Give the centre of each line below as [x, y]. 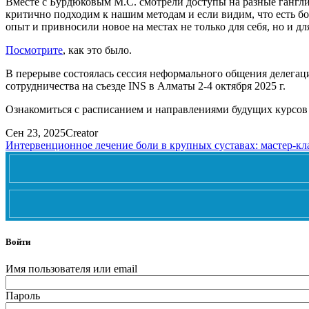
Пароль [23, 295]
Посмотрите [34, 50]
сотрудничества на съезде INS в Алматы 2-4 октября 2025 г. [146, 86]
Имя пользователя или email [71, 268]
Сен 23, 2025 [36, 132]
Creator [82, 132]
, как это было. [97, 50]
